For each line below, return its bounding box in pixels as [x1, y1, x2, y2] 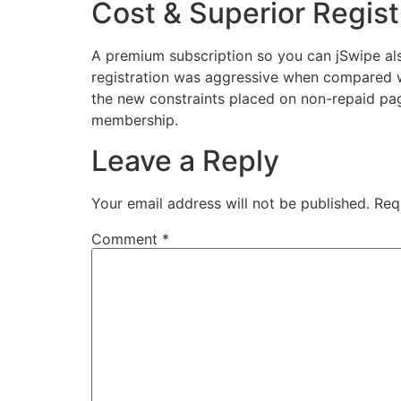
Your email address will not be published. [91, 193, 370, 212]
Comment [91, 229, 162, 248]
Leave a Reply [91, 142, 279, 178]
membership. [91, 111, 178, 130]
